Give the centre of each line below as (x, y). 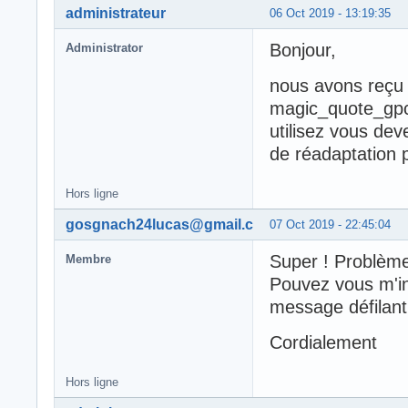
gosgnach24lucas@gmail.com (170, 224)
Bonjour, (303, 50)
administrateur (116, 13)
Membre (88, 259)
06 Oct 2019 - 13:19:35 (330, 13)
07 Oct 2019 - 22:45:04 (330, 224)
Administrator (104, 47)
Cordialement (323, 342)
